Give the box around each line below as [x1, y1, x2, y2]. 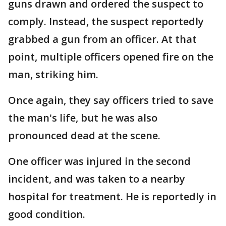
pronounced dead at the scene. [8, 128, 163, 142]
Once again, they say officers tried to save [8, 93, 213, 107]
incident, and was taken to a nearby [8, 172, 185, 186]
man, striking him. [8, 67, 101, 81]
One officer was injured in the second [8, 154, 191, 168]
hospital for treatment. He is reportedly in [8, 189, 216, 203]
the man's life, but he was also [8, 110, 157, 125]
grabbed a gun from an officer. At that [8, 32, 197, 46]
